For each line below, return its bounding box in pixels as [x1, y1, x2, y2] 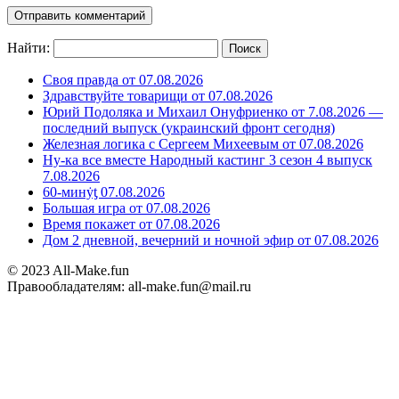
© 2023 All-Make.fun [7, 263, 129, 279]
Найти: [7, 40, 50, 56]
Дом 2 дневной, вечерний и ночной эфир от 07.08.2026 [43, 232, 379, 248]
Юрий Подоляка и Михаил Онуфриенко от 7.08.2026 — [43, 104, 383, 120]
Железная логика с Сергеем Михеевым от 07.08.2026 [43, 136, 363, 152]
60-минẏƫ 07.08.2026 [43, 184, 165, 200]
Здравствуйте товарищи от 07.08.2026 [43, 88, 273, 104]
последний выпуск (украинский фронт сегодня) [43, 120, 335, 136]
